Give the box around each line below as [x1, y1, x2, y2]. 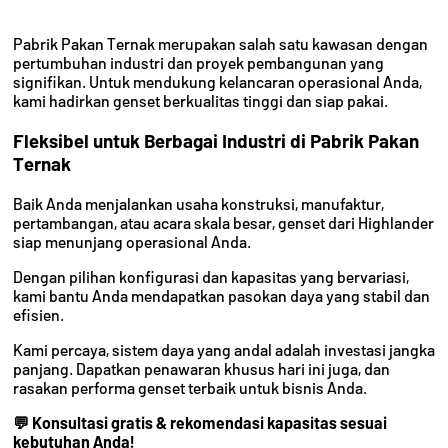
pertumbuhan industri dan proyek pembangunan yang [13, 53, 384, 73]
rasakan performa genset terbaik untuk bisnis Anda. [13, 377, 367, 397]
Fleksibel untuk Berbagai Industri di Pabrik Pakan [13, 128, 419, 152]
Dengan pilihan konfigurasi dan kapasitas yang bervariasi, [13, 266, 409, 286]
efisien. [13, 304, 64, 324]
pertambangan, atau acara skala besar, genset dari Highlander [13, 212, 434, 232]
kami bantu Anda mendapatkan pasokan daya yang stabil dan [13, 285, 430, 305]
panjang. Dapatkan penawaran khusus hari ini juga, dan [13, 358, 390, 378]
